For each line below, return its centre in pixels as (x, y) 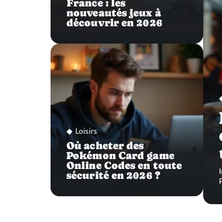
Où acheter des (105, 145)
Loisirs (86, 131)
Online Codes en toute (124, 165)
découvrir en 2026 (114, 23)
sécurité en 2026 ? (113, 175)
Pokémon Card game (120, 155)
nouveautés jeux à (114, 13)
